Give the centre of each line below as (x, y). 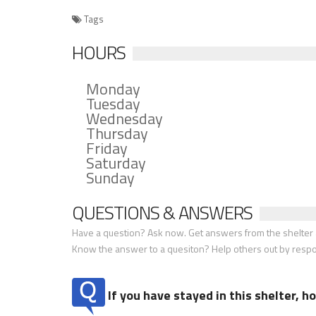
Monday (113, 89)
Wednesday (124, 119)
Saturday (116, 163)
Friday (107, 148)
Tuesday (113, 104)
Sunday (110, 178)
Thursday (117, 133)
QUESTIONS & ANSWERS (162, 213)
